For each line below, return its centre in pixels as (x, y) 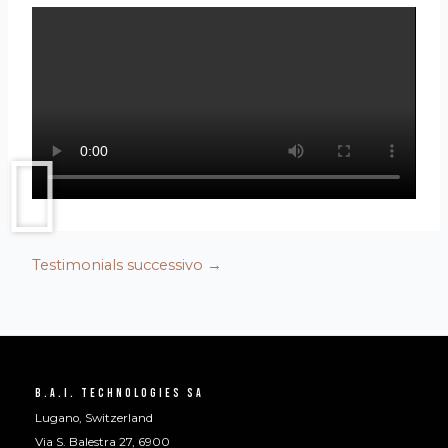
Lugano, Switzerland (94, 418)
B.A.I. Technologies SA (119, 393)
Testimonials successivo (119, 264)
